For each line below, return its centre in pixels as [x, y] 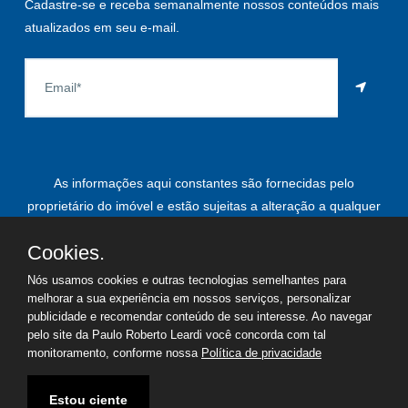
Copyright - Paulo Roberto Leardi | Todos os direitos [223, 311]
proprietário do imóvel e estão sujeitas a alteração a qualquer [204, 205]
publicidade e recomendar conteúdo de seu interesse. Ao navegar [199, 316]
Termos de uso [122, 381]
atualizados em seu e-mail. [102, 27]
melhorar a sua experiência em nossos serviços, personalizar [189, 298]
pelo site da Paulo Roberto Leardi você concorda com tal [177, 335]
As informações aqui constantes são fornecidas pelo [204, 183]
